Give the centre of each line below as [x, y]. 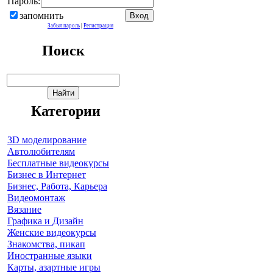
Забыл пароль [64, 26]
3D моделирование [47, 140]
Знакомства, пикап [46, 244]
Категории [66, 111]
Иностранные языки [50, 256]
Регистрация [98, 26]
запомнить [41, 16]
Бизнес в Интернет [47, 175]
